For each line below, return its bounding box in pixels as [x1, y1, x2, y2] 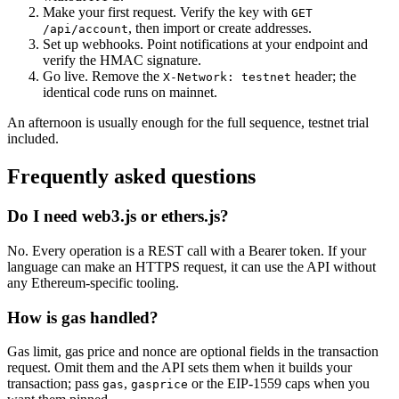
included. [7, 131, 59, 147]
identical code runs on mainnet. [43, 85, 217, 101]
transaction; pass [7, 376, 102, 392]
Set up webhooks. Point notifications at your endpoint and [43, 37, 368, 53]
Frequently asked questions [7, 165, 256, 189]
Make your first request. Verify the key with [43, 4, 291, 20]
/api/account [43, 22, 128, 37]
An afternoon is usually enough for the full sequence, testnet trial [7, 115, 369, 131]
